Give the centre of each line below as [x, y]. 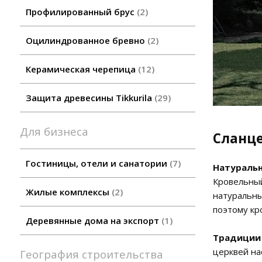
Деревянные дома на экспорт [94, 221]
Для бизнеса [58, 132]
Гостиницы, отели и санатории [98, 163]
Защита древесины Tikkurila [90, 98]
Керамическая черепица [82, 69]
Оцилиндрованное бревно [87, 41]
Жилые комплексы [69, 192]
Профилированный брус [81, 12]
